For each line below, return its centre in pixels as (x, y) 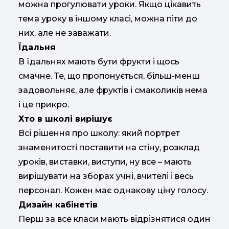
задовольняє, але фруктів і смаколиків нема (113, 90)
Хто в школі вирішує (65, 119)
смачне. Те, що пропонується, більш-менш (109, 76)
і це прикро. (44, 104)
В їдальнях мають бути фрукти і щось (99, 61)
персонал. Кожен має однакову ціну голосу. (114, 190)
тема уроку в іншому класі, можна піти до (108, 18)
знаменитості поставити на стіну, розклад (109, 147)
